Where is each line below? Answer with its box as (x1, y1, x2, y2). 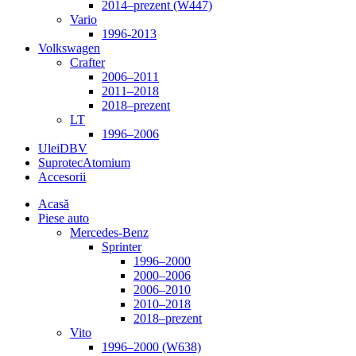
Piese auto (38, 211, 89, 225)
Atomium (83, 155, 130, 169)
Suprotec (38, 155, 83, 169)
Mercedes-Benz (70, 225, 149, 239)
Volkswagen (38, 41, 100, 55)
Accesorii (38, 169, 86, 184)
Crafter (70, 55, 105, 69)
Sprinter (102, 239, 141, 253)
